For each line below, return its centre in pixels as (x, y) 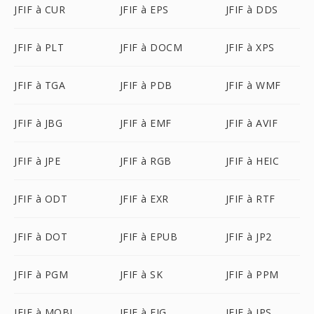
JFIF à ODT (41, 199)
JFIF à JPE (37, 161)
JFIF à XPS (250, 47)
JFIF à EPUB (149, 237)
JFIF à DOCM (151, 47)
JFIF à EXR (144, 199)
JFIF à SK (141, 274)
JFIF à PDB (146, 85)
